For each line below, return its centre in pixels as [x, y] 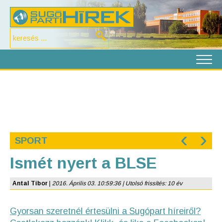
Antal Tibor [30, 183]
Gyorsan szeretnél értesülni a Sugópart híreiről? [105, 211]
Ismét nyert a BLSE [83, 163]
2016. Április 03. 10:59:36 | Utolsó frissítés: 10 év [117, 183]
